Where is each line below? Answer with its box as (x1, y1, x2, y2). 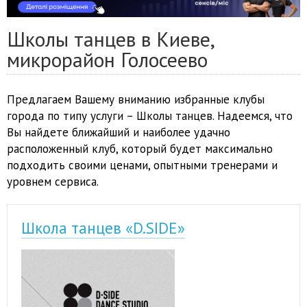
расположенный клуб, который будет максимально (7, 141, 273, 157)
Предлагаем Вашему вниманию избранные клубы (7, 92, 265, 108)
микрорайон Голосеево (7, 46, 208, 73)
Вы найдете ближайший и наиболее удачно (7, 125, 230, 140)
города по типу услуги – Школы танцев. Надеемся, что (7, 108, 293, 124)
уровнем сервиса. (7, 174, 99, 190)
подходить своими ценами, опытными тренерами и (7, 158, 278, 173)
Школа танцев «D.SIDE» (21, 218, 185, 238)
